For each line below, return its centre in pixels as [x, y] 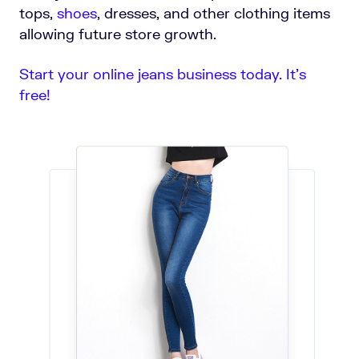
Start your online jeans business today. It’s [163, 74]
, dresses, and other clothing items [214, 13]
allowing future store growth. [118, 34]
